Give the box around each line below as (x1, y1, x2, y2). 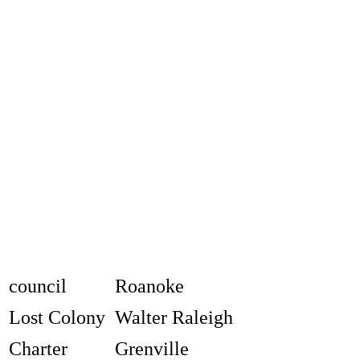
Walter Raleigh (114, 307, 233, 329)
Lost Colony (8, 307, 105, 329)
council (8, 276, 67, 297)
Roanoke (114, 276, 184, 297)
